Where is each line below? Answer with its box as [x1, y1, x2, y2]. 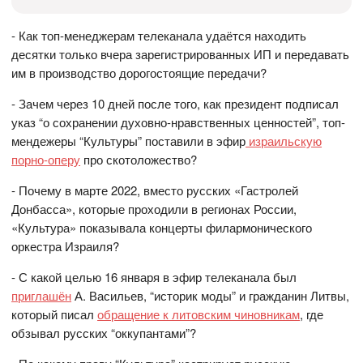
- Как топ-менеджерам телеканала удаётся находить [11, 26, 307, 44]
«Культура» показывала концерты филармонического [11, 218, 313, 236]
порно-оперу [11, 150, 81, 168]
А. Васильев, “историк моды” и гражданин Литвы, [71, 286, 350, 304]
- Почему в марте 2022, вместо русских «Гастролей [11, 181, 299, 199]
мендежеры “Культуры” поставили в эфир [11, 131, 246, 149]
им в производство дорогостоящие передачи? [11, 63, 267, 81]
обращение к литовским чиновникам [97, 305, 301, 322]
